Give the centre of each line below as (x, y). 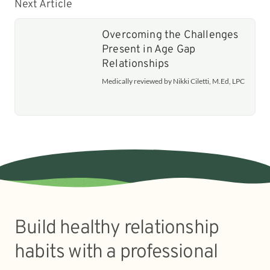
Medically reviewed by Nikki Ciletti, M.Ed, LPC (173, 81)
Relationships (136, 64)
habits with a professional (116, 252)
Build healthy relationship (117, 228)
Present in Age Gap (149, 49)
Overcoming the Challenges (170, 35)
